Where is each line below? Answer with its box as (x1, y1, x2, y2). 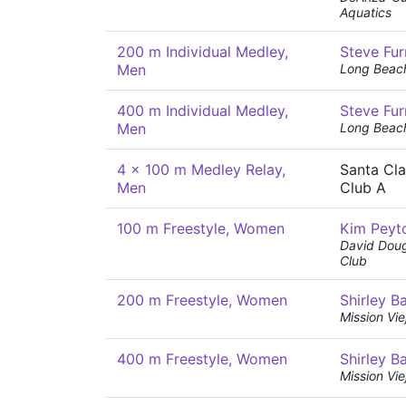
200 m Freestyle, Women (117, 291, 287, 309)
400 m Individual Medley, (117, 101, 288, 120)
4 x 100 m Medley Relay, (117, 160, 285, 179)
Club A (340, 179, 386, 197)
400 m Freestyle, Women (117, 350, 287, 368)
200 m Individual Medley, (117, 43, 288, 61)
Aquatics (340, 5, 391, 20)
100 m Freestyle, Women (117, 219, 285, 237)
